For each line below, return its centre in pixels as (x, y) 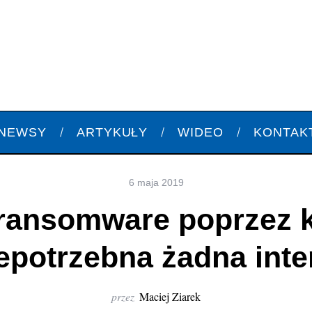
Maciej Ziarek (170, 296)
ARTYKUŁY (112, 132)
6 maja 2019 (156, 182)
